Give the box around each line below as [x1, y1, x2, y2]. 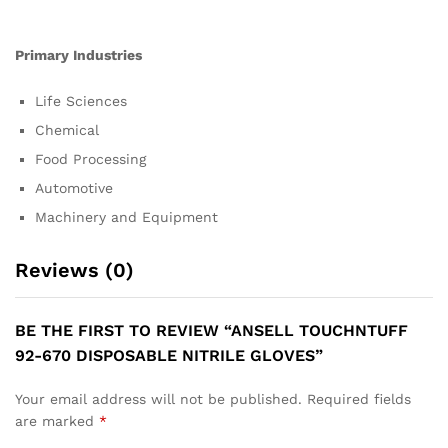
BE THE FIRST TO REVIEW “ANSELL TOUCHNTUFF [15, 321, 408, 341]
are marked [15, 413, 99, 430]
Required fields [307, 391, 411, 408]
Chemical [35, 122, 99, 139]
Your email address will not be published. [15, 391, 302, 408]
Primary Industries [15, 47, 142, 64]
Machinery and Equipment [35, 209, 218, 226]
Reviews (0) [15, 258, 134, 283]
